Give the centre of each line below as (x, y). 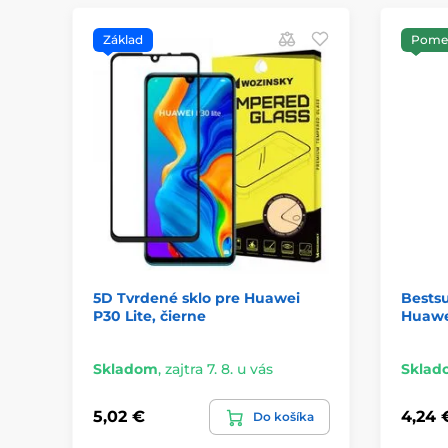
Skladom (125, 368)
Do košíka (283, 416)
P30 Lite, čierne (149, 315)
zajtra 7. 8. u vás (219, 368)
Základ (123, 40)
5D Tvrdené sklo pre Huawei (196, 297)
